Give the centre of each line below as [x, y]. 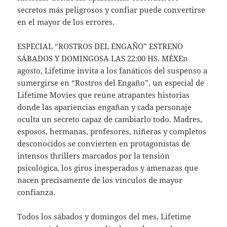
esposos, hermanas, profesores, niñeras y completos [112, 131]
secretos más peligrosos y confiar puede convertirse [111, 9]
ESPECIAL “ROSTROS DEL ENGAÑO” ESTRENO [100, 46]
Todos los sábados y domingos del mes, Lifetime [104, 216]
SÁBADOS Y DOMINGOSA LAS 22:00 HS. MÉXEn [103, 58]
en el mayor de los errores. [66, 22]
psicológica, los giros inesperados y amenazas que [108, 167]
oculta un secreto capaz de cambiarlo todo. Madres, [110, 119]
